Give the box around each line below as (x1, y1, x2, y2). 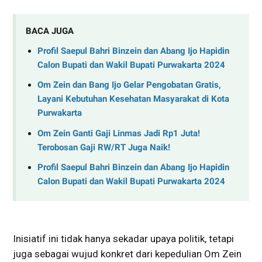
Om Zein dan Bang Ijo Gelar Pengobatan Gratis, (37, 80, 221, 91)
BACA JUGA (26, 26, 74, 37)
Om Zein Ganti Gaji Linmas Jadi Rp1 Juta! (37, 127, 200, 139)
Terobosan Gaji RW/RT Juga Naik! (37, 142, 170, 153)
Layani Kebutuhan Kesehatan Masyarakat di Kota (37, 94, 229, 105)
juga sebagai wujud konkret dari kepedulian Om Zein (13, 248, 242, 260)
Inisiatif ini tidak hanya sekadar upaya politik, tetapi (13, 233, 234, 245)
